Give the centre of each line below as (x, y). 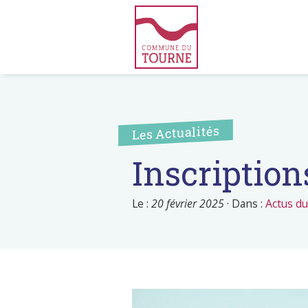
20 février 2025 (188, 204)
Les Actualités (176, 133)
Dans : (249, 204)
